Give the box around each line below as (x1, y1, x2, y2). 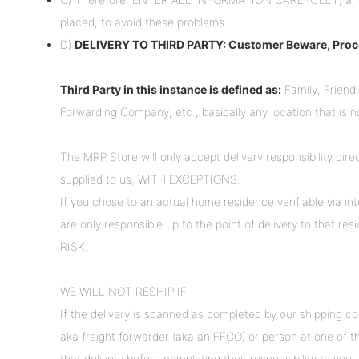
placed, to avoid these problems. (60, 15, 228, 30)
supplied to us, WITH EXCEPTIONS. (60, 172, 240, 187)
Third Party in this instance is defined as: (60, 83, 281, 97)
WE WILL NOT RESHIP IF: (60, 284, 190, 299)
